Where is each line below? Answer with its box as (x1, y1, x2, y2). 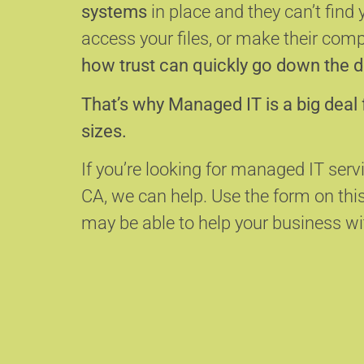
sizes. (81, 120, 127, 141)
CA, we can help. (81, 186, 211, 207)
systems (81, 2, 147, 23)
